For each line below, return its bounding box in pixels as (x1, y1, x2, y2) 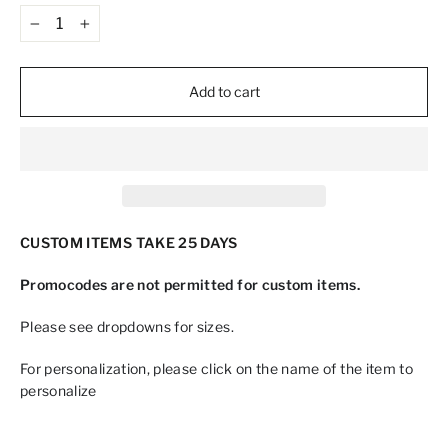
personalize (20, 382, 97, 399)
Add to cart (188, 83, 260, 100)
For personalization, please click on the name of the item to (20, 360, 414, 377)
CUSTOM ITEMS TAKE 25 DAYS (20, 234, 238, 251)
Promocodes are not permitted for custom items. (20, 276, 361, 293)
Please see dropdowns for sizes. (20, 318, 241, 335)
